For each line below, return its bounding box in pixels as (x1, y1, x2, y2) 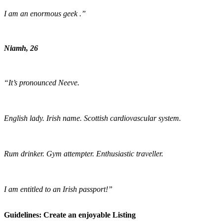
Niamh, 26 (4, 44, 38, 53)
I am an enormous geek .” (4, 9, 86, 18)
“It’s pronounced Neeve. (4, 78, 79, 87)
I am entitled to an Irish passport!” (4, 185, 112, 194)
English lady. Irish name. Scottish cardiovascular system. (4, 114, 181, 123)
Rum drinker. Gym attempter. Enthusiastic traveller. (4, 149, 163, 158)
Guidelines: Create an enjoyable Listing (4, 211, 136, 220)
